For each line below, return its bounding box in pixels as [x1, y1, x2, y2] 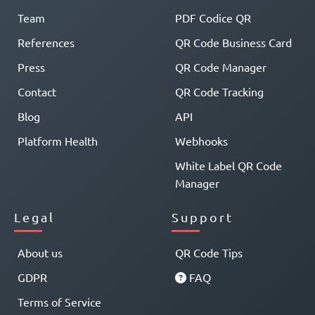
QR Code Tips [175, 245, 243, 260]
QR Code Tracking [175, 84, 264, 99]
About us [18, 245, 63, 260]
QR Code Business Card [175, 35, 292, 50]
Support [172, 210, 233, 225]
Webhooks [175, 134, 228, 148]
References [18, 35, 75, 50]
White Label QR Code [175, 158, 282, 173]
